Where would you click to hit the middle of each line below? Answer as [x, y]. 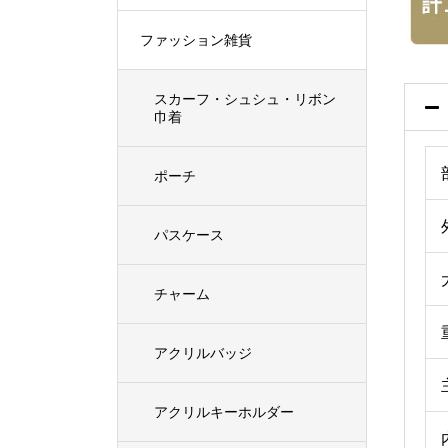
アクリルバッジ [203, 352]
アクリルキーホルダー [224, 411]
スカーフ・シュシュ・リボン [245, 98]
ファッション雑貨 [196, 39]
